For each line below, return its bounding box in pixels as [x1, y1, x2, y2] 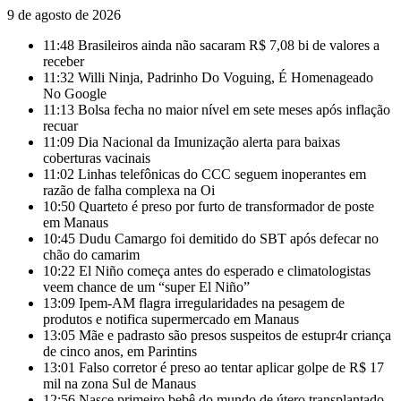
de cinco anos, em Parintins [43, 344, 197, 359]
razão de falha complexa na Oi [43, 183, 215, 198]
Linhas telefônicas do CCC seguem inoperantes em [78, 166, 366, 182]
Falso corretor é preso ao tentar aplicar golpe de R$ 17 [79, 360, 384, 375]
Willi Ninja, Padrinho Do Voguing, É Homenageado [78, 70, 373, 85]
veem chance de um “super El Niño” [43, 279, 250, 294]
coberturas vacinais [43, 150, 150, 166]
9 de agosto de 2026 [7, 7, 121, 22]
